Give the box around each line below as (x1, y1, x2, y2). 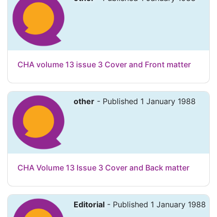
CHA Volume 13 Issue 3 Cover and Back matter (17, 163, 189, 173)
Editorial (74, 200, 105, 210)
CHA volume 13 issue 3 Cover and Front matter (17, 60, 191, 70)
